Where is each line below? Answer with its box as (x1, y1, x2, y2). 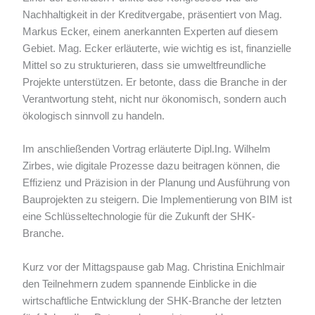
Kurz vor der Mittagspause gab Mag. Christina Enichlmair (22, 261, 285, 273)
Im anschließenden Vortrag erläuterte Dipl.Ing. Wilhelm (22, 143, 271, 155)
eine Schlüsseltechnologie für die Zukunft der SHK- (22, 211, 256, 223)
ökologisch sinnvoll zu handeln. (22, 110, 165, 122)
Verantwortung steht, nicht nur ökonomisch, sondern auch (22, 94, 287, 105)
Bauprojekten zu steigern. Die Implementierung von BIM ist (22, 194, 292, 206)
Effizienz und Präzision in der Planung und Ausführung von (22, 177, 290, 189)
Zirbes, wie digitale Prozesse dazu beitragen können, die (22, 160, 281, 172)
